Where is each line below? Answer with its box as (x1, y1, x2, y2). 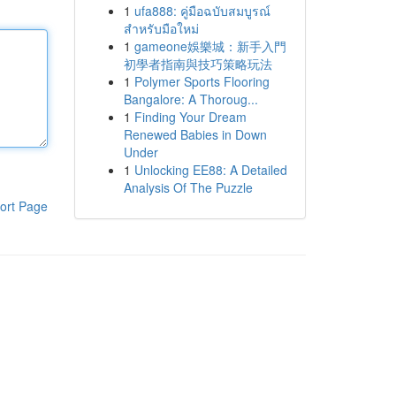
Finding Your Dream (133, 108, 247, 126)
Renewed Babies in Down (123, 126, 267, 143)
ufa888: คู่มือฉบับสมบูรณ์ (133, 2, 270, 19)
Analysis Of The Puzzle (123, 179, 253, 196)
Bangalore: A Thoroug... (123, 90, 258, 108)
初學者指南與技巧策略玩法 (123, 55, 272, 72)
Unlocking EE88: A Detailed (133, 161, 287, 179)
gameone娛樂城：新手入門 (133, 37, 286, 55)
